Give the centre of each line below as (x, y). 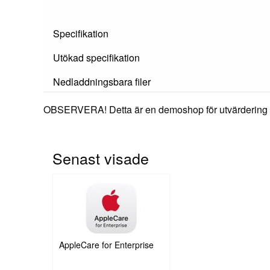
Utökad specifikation (96, 57)
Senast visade (101, 158)
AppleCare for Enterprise (106, 244)
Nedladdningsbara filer (102, 81)
